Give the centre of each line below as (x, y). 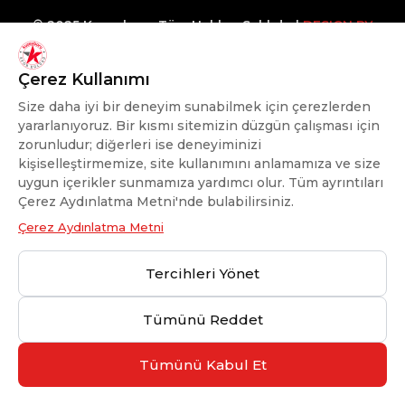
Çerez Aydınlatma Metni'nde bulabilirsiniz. (156, 202)
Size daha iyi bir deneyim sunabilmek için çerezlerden (194, 107)
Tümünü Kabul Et (202, 365)
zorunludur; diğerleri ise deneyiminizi (140, 145)
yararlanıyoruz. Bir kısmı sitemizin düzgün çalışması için (199, 126)
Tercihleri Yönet (202, 273)
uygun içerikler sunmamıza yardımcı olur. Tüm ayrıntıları (201, 183)
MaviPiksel (202, 53)
